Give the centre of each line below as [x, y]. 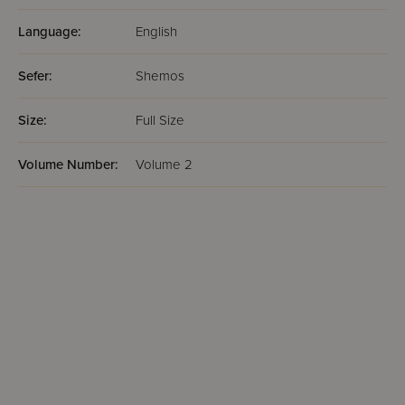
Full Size [160, 120]
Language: [50, 32]
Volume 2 [164, 165]
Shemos [160, 76]
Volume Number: [68, 165]
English [156, 32]
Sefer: [35, 76]
